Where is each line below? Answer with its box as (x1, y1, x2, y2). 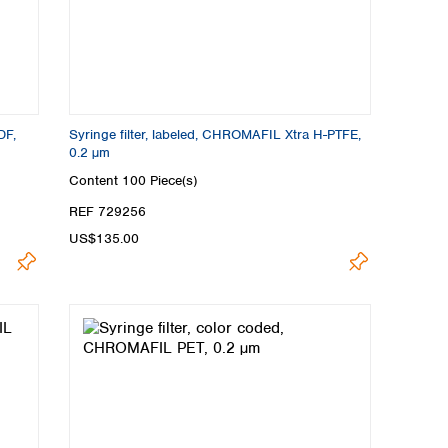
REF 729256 (69, 202, 146, 220)
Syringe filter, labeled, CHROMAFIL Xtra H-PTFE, (69, 126, 361, 144)
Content (69, 171, 122, 189)
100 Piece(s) (122, 171, 197, 189)
